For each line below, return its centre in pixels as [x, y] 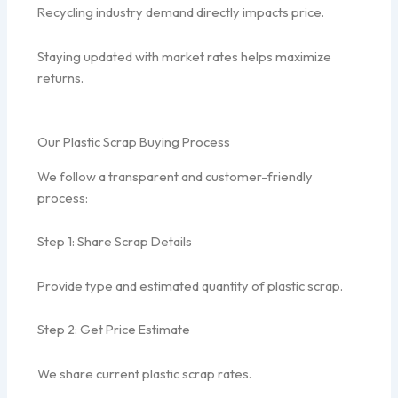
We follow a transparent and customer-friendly [175, 176]
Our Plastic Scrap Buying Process [134, 142]
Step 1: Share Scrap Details [115, 242]
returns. [61, 77]
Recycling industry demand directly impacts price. [181, 12]
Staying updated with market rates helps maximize [185, 56]
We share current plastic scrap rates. [145, 373]
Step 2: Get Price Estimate [114, 330]
